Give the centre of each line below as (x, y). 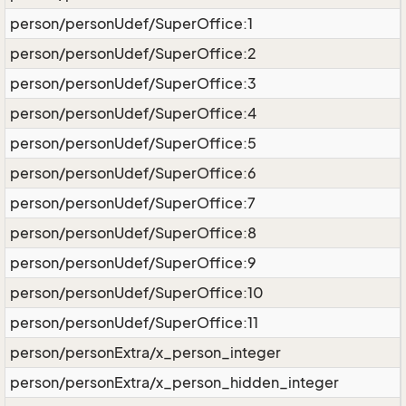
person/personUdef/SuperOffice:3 (133, 83)
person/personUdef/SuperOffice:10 (137, 293)
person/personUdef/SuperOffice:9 (133, 263)
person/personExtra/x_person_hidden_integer (174, 382)
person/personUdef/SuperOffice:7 (133, 203)
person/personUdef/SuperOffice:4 (133, 113)
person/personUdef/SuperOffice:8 (133, 233)
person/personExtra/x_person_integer (145, 353)
